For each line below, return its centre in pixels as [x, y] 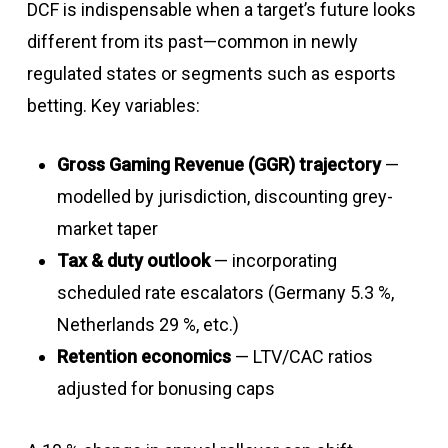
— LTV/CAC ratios [301, 357]
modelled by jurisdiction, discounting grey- [224, 197]
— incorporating [273, 261]
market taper [107, 229]
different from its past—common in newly [192, 42]
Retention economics [143, 357]
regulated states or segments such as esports [211, 74]
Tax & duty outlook [133, 261]
